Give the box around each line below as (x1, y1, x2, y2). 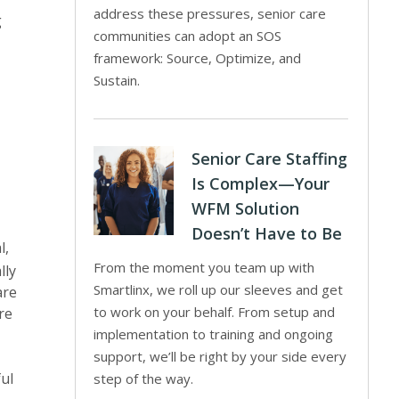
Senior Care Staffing (191, 148, 348, 169)
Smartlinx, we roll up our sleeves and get (94, 281, 344, 298)
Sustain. (94, 71, 141, 89)
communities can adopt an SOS (94, 27, 282, 45)
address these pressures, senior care (94, 4, 327, 22)
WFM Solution (191, 198, 300, 219)
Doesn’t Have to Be (191, 223, 343, 244)
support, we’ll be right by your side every (94, 347, 347, 365)
